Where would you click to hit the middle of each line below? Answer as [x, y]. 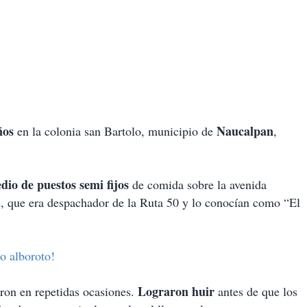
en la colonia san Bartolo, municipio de [115, 131]
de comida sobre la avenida [198, 185]
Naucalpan [245, 131]
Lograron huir [174, 292]
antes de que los [256, 292]
